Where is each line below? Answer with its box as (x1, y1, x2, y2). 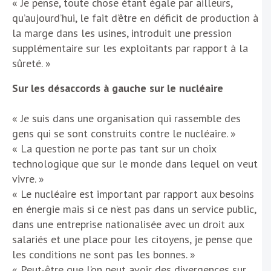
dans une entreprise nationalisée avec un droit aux (12, 217, 244, 231)
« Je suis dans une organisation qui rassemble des (12, 111, 241, 125)
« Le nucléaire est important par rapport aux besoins (12, 186, 254, 201)
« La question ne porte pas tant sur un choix (12, 141, 216, 155)
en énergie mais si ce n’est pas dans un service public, (12, 201, 256, 216)
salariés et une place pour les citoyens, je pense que (12, 232, 252, 246)
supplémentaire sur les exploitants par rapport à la (12, 41, 248, 55)
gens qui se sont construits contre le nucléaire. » (12, 126, 236, 140)
